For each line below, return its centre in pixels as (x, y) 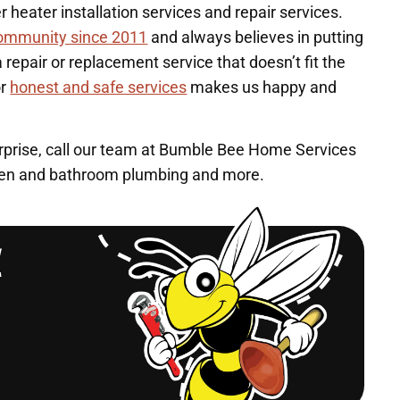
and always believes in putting (256, 37)
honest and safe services (99, 87)
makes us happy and (262, 87)
